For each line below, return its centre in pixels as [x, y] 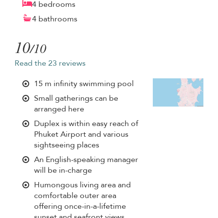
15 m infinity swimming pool [84, 83]
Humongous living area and [82, 185]
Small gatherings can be [76, 98]
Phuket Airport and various [81, 134]
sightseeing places [67, 145]
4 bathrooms [55, 19]
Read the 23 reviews [50, 63]
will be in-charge [63, 170]
